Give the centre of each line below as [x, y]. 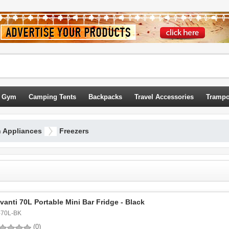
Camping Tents [52, 97]
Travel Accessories [164, 97]
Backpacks [105, 97]
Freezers [74, 131]
